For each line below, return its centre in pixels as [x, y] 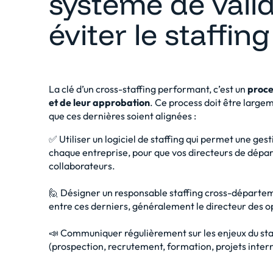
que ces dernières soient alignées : [122, 116]
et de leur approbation [99, 102]
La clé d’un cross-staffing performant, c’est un [148, 89]
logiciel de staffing [144, 139]
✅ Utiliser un [77, 139]
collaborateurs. [82, 166]
